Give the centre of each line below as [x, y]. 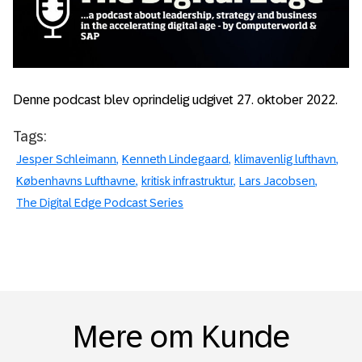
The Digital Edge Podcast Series [100, 202]
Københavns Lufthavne [76, 181]
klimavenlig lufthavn [285, 159]
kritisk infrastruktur [187, 181]
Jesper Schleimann [66, 159]
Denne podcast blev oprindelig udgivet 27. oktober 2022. [175, 99]
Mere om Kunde [181, 337]
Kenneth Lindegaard [175, 159]
